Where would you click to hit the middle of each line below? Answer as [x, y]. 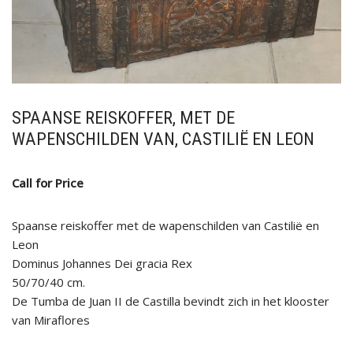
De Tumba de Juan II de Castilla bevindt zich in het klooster [171, 301]
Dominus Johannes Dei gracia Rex [102, 264]
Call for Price [48, 183]
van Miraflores [51, 320]
